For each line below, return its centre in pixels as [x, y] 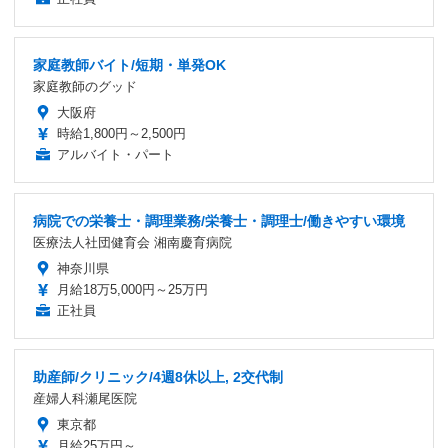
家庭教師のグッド [85, 87]
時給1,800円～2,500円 [121, 134]
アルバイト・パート [115, 155]
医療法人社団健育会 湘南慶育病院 [132, 243]
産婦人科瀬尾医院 [85, 399]
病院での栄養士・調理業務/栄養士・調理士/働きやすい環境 [219, 221]
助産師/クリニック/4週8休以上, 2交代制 [158, 377]
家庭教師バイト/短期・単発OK [129, 65]
